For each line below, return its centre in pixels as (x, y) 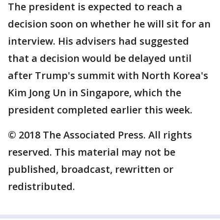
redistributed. (41, 187)
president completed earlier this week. (100, 110)
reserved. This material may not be (92, 152)
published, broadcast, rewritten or (91, 169)
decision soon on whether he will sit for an (109, 24)
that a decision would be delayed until (100, 58)
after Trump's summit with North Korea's (108, 76)
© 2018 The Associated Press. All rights (100, 135)
